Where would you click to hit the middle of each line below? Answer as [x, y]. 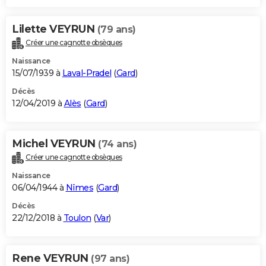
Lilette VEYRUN [55, 29]
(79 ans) [116, 30]
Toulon [77, 218]
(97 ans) [110, 259]
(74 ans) [117, 144]
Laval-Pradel [87, 73]
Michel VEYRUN [55, 144]
